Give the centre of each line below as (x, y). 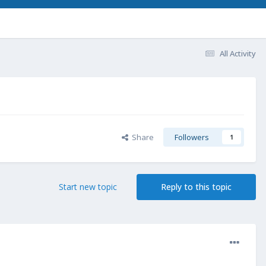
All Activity (238, 53)
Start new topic (88, 187)
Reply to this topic (196, 187)
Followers (192, 137)
